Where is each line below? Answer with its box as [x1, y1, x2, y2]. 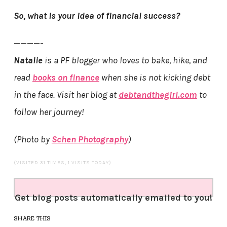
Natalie [13, 55, 43, 66]
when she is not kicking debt [99, 72, 210, 84]
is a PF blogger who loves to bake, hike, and [42, 55, 207, 66]
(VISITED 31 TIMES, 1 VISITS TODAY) [13, 160, 111, 166]
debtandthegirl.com [118, 89, 197, 101]
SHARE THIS [13, 215, 51, 223]
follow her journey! [13, 106, 84, 118]
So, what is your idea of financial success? [13, 10, 180, 22]
